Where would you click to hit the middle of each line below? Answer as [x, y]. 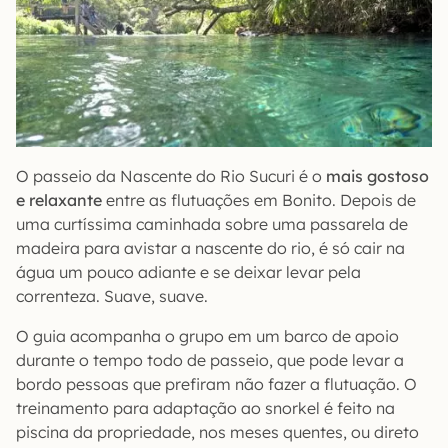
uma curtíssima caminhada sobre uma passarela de [212, 223]
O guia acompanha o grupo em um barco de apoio [207, 335]
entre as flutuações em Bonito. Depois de [259, 199]
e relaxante [59, 199]
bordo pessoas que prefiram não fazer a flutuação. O [216, 383]
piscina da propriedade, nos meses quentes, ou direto [217, 431]
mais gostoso [377, 175]
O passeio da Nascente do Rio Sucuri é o [171, 175]
